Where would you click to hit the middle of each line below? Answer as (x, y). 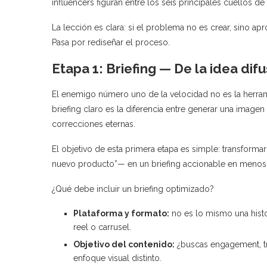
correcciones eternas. (94, 124)
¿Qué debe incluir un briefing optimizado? (133, 189)
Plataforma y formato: (121, 213)
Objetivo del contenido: (124, 244)
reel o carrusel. (102, 227)
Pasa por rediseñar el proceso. (111, 42)
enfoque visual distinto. (117, 258)
